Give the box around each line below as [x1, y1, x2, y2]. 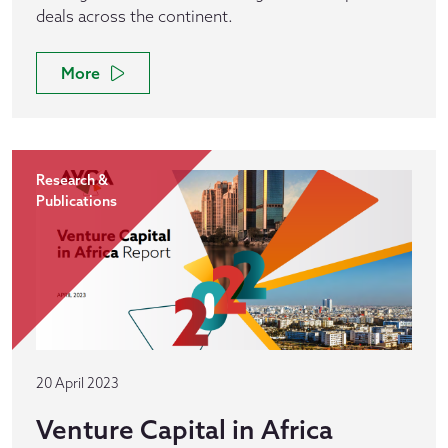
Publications [36, 192, 117, 210]
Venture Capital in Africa [36, 413, 333, 446]
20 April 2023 [36, 374, 119, 392]
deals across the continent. [36, 6, 233, 26]
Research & [36, 171, 108, 189]
